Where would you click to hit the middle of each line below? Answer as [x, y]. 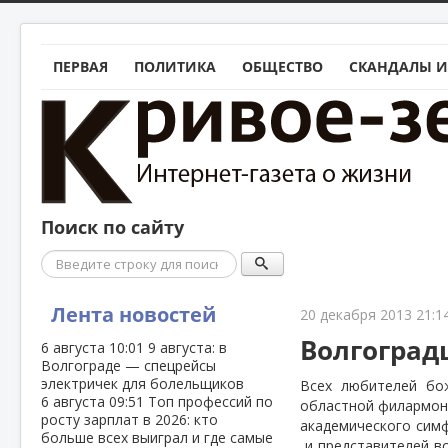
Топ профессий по [210, 401]
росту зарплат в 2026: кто [129, 419]
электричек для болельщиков [142, 383]
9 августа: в [187, 347]
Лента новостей [133, 314]
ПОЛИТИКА [175, 66]
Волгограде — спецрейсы [128, 365]
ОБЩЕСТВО [282, 66]
